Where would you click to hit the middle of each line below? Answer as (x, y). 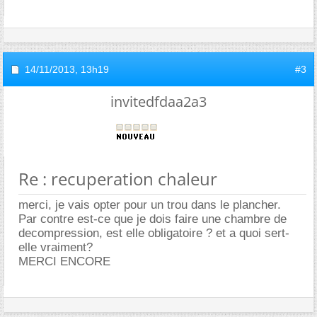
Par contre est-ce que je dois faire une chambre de (152, 219)
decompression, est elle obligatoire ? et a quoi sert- (154, 233)
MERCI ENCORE (64, 261)
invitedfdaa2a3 (158, 102)
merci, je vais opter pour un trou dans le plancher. (150, 205)
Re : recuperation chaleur (118, 179)
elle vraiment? (56, 247)
